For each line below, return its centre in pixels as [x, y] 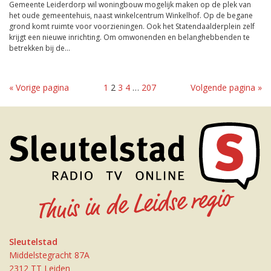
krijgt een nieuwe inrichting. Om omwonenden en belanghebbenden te [129, 37]
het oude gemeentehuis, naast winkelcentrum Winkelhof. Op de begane [131, 15]
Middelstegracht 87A [49, 255]
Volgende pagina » [226, 87]
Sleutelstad [33, 242]
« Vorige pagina [39, 87]
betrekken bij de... [40, 48]
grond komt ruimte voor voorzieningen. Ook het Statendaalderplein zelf [132, 26]
